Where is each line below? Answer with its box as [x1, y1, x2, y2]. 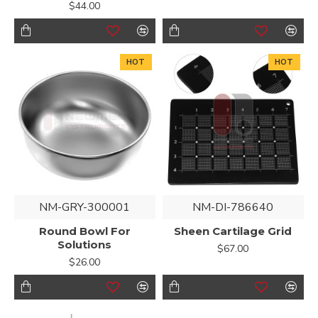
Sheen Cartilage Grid [174, 224, 292, 238]
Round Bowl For [38, 224, 131, 238]
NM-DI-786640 [192, 199, 274, 215]
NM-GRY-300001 [39, 199, 131, 215]
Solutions [57, 237, 112, 251]
